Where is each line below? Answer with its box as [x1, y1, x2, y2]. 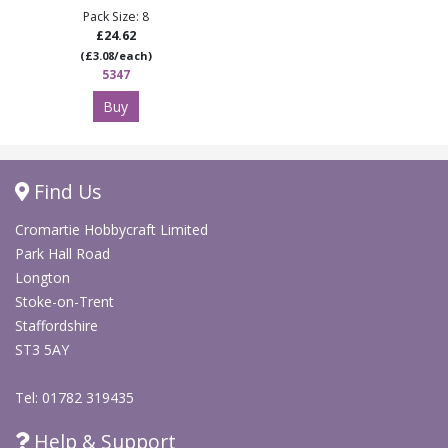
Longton [15, 268, 70, 288]
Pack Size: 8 [82, 8, 149, 26]
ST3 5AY [15, 340, 69, 360]
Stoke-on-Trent [15, 292, 114, 312]
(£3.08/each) [79, 48, 152, 64]
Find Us [29, 178, 101, 206]
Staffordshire [15, 316, 98, 336]
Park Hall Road [15, 244, 110, 264]
